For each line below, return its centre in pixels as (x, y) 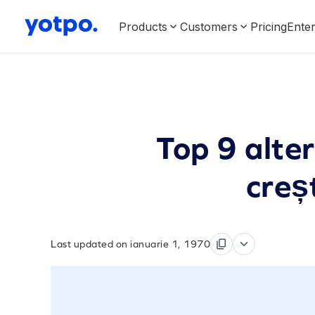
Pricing (269, 26)
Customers (209, 26)
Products (143, 26)
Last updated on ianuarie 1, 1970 (130, 244)
